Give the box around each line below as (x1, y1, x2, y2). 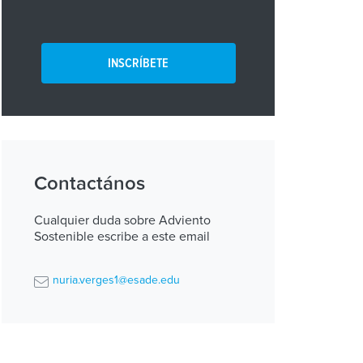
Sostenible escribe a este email (34, 228, 211, 245)
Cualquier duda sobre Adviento (34, 212, 211, 228)
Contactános (34, 174, 146, 194)
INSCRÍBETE (108, 57, 169, 70)
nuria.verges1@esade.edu (53, 273, 181, 287)
